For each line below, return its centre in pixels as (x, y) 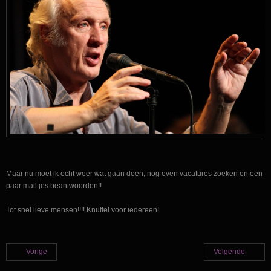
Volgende (229, 252)
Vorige (37, 252)
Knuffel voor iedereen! (123, 210)
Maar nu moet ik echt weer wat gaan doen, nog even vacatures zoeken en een (134, 174)
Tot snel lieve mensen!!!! (46, 210)
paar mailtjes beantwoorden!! (54, 186)
